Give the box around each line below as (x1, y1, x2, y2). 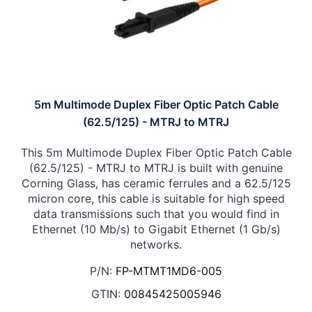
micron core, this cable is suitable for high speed (27, 191, 285, 205)
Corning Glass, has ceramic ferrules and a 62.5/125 (21, 175, 291, 190)
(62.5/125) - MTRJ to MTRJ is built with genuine (29, 160, 283, 175)
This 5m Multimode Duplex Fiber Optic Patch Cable (20, 145, 292, 159)
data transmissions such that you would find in (33, 206, 279, 221)
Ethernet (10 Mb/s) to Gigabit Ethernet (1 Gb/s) (31, 221, 281, 236)
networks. (130, 237, 182, 251)
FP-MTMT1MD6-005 (116, 263, 222, 278)
